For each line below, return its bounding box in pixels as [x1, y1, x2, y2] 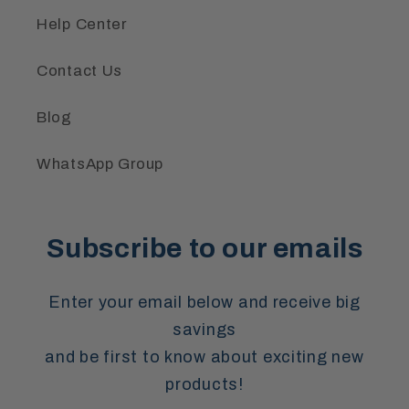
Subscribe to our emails [46, 234, 363, 264]
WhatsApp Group [37, 155, 164, 173]
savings [172, 320, 237, 340]
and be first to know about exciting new [45, 348, 364, 367]
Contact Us [37, 62, 123, 80]
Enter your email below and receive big [48, 293, 361, 312]
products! [165, 375, 244, 394]
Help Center [37, 16, 127, 34]
